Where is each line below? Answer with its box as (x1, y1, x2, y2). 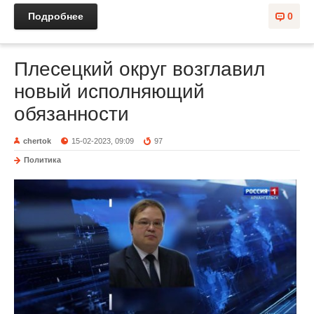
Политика (24, 155, 61, 164)
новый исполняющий (14, 80, 205, 102)
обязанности (14, 102, 129, 125)
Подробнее (28, 10, 83, 22)
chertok (23, 136, 51, 145)
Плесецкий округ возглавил (14, 57, 265, 80)
